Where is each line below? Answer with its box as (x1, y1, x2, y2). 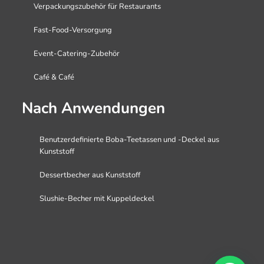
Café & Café (33, 71, 74, 82)
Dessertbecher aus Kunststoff (39, 169, 140, 180)
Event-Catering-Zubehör (33, 48, 120, 59)
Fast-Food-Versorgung (33, 24, 112, 35)
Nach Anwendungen (21, 97, 165, 118)
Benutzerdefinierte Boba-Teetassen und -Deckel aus (39, 134, 219, 145)
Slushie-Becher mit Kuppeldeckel (39, 193, 154, 204)
